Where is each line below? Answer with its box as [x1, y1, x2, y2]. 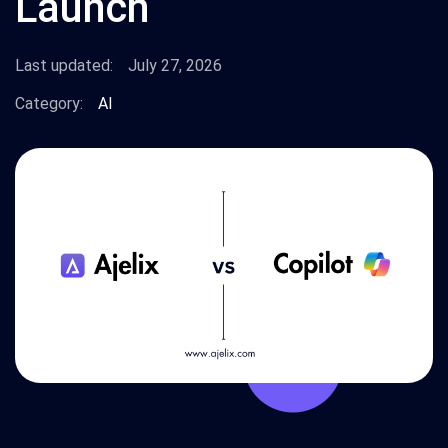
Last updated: [15, 56, 113, 75]
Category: [15, 94, 83, 113]
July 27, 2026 [128, 56, 222, 75]
